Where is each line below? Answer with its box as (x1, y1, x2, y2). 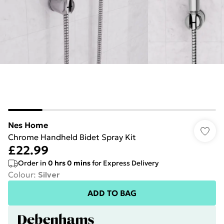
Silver (38, 169, 60, 179)
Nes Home (8, 120, 48, 130)
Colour (8, 169, 33, 179)
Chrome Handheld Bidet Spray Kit (8, 132, 136, 142)
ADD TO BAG (87, 188, 136, 198)
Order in (18, 158, 48, 167)
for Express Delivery (90, 158, 158, 167)
